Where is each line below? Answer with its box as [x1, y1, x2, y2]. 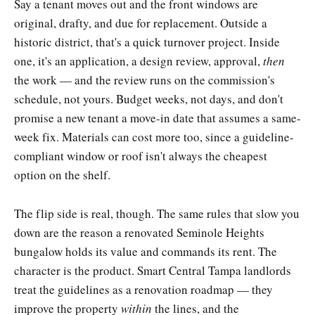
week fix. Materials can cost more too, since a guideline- [14, 129, 294, 146]
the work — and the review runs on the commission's [14, 72, 275, 89]
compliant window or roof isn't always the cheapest [14, 148, 267, 165]
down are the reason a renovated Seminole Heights [14, 224, 264, 240]
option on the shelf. [14, 167, 110, 184]
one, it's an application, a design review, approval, [14, 53, 263, 70]
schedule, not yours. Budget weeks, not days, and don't [14, 91, 283, 108]
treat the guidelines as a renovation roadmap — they [14, 281, 273, 297]
